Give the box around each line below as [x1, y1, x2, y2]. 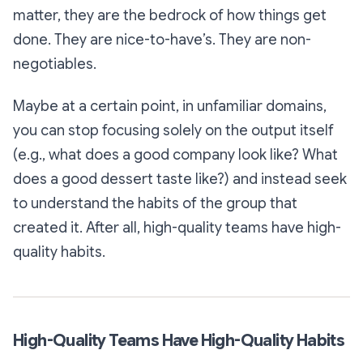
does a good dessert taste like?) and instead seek [13, 170, 347, 189]
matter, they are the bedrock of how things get [13, 6, 327, 25]
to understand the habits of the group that [13, 194, 297, 213]
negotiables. [13, 55, 96, 74]
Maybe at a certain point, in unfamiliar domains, [13, 97, 327, 116]
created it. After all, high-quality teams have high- [13, 219, 341, 237]
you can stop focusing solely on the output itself [13, 122, 334, 140]
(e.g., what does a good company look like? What [13, 146, 338, 164]
